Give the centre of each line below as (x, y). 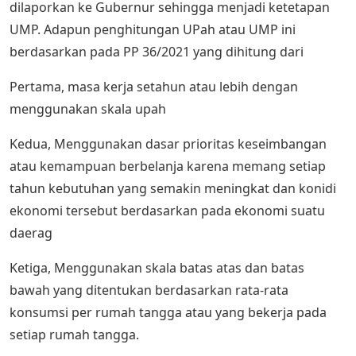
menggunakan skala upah (88, 109)
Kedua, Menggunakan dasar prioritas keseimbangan (168, 144)
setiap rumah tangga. (74, 335)
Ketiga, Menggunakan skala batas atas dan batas (157, 268)
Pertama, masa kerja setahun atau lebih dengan (154, 87)
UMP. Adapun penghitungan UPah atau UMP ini (153, 30)
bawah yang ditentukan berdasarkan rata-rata (149, 290)
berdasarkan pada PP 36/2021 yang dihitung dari (157, 52)
